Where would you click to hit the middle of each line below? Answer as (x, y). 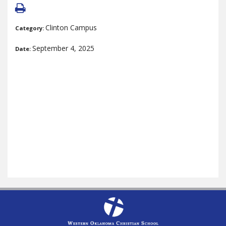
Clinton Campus (71, 27)
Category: (30, 28)
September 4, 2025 (63, 48)
